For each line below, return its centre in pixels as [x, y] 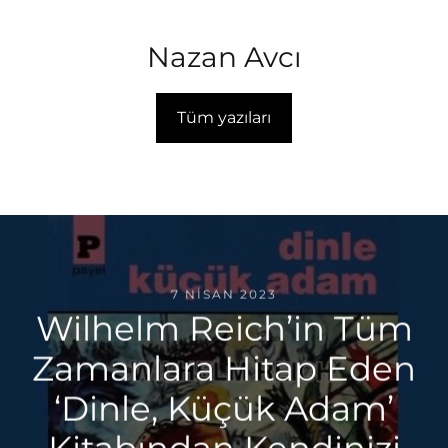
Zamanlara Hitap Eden [224, 368]
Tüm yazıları [224, 118]
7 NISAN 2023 [224, 294]
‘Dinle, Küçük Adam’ [224, 408]
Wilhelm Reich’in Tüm [224, 328]
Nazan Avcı [224, 57]
